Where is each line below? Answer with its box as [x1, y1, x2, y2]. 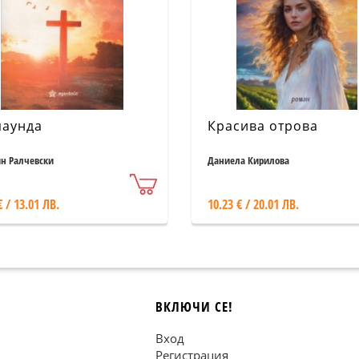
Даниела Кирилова [208, 153, 289, 167]
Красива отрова [208, 117, 318, 135]
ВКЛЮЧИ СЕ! [155, 297, 233, 316]
